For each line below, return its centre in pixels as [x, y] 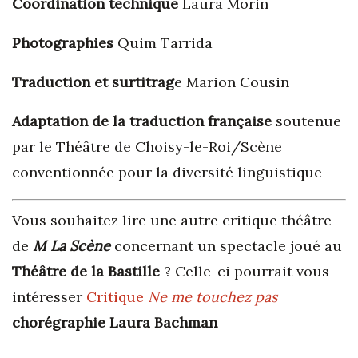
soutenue [306, 121]
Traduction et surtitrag [93, 82]
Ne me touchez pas [213, 297]
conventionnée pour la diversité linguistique [167, 173]
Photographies [63, 43]
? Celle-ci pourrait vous [245, 272]
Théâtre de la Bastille [86, 272]
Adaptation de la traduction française [142, 121]
